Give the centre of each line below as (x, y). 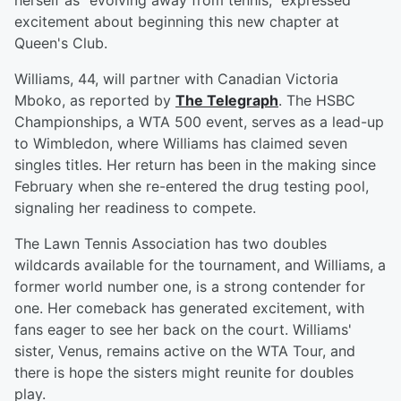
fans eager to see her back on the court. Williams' (183, 330)
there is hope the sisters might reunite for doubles (184, 373)
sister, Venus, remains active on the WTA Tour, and (185, 351)
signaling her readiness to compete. (135, 208)
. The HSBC (317, 101)
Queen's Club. (61, 43)
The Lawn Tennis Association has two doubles (171, 244)
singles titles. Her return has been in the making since (195, 165)
